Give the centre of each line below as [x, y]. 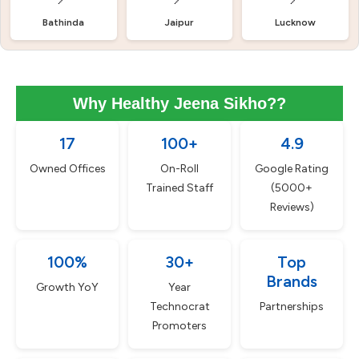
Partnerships [292, 307]
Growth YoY [67, 287]
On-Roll [179, 169]
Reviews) [292, 207]
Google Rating [292, 169]
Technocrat [179, 307]
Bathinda [64, 22]
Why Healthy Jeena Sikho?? [179, 103]
